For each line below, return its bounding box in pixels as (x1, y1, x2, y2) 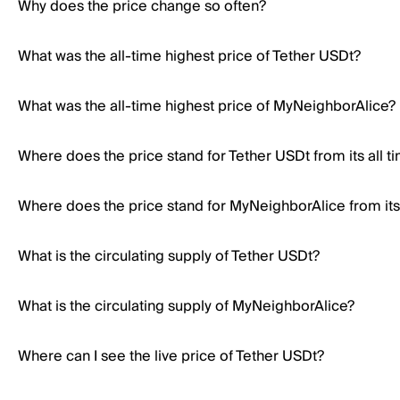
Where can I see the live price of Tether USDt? (18, 344, 324, 369)
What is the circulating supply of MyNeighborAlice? (18, 294, 354, 319)
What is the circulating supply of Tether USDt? (18, 244, 320, 269)
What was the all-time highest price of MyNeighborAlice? (18, 94, 396, 119)
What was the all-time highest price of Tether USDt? (18, 44, 361, 69)
